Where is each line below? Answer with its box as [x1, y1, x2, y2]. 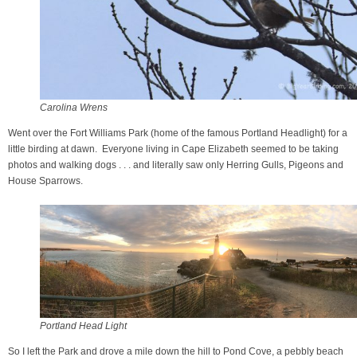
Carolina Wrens [40, 102, 108, 114]
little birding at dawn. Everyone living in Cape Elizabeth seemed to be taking [8, 143, 339, 155]
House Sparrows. [8, 175, 83, 187]
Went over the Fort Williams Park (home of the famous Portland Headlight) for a [8, 127, 347, 139]
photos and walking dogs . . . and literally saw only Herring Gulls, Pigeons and [8, 159, 343, 171]
